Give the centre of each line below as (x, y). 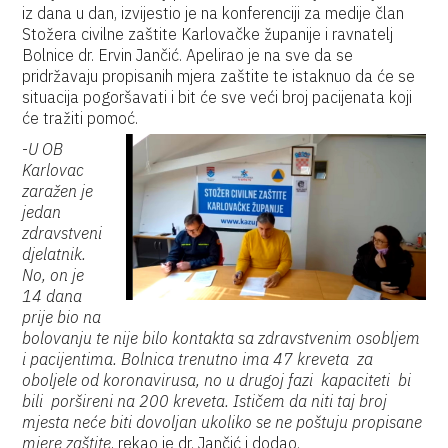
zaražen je (58, 191)
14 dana (52, 296)
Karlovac (53, 170)
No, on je (53, 275)
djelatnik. (54, 254)
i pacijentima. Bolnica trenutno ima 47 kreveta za (198, 359)
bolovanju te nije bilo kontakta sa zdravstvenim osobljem (221, 338)
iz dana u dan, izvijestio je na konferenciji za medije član (213, 13)
